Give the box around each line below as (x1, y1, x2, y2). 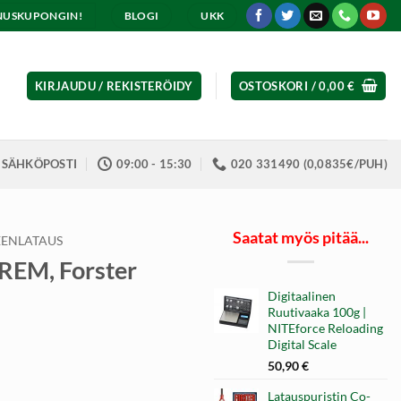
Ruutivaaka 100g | (268, 303, 366, 320)
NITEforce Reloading (268, 320, 383, 336)
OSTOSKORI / (238, 78, 320, 93)
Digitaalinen (268, 287, 336, 303)
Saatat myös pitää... (233, 227, 369, 247)
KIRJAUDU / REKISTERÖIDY (34, 78, 193, 93)
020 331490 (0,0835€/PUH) (230, 157, 388, 172)
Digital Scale (268, 336, 337, 352)
